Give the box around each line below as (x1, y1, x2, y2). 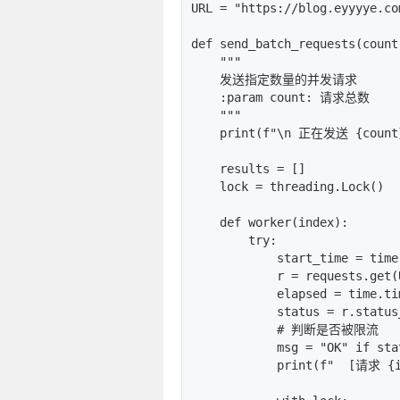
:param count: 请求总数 (191, 89, 370, 104)
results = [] (191, 161, 305, 176)
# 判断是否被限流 (191, 321, 379, 337)
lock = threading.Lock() (191, 179, 384, 194)
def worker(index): (191, 214, 348, 229)
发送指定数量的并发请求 (191, 71, 357, 87)
